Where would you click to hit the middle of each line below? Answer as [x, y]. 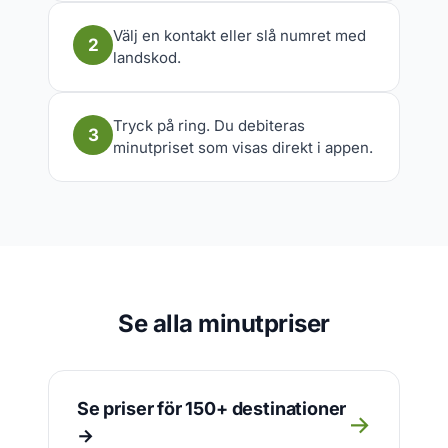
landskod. [147, 57]
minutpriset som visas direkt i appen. [243, 147]
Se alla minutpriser [224, 323]
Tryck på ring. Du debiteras [209, 125]
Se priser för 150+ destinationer [212, 408]
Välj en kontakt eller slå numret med [239, 35]
